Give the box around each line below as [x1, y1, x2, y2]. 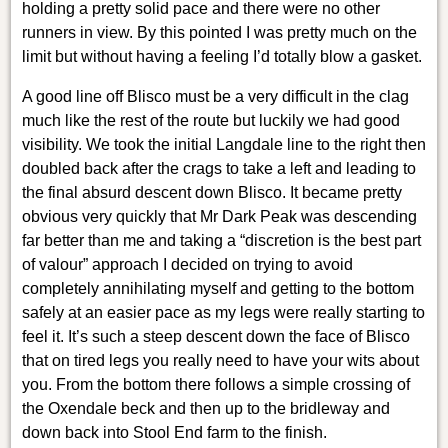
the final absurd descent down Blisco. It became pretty [21, 183, 402, 201]
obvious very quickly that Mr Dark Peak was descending [21, 207, 417, 225]
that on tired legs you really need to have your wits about [21, 351, 419, 369]
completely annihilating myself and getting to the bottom [21, 279, 414, 297]
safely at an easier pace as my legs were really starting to [21, 303, 425, 321]
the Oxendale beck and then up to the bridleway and [21, 399, 390, 417]
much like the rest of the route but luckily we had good [21, 111, 400, 129]
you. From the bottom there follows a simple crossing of [21, 375, 410, 393]
